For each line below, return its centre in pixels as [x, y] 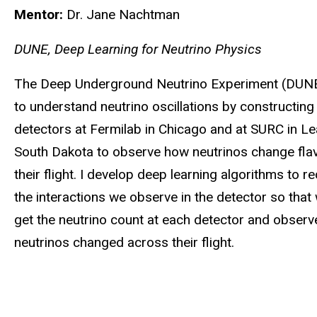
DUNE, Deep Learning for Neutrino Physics [138, 50]
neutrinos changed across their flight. [124, 242]
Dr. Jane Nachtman [123, 15]
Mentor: [39, 15]
